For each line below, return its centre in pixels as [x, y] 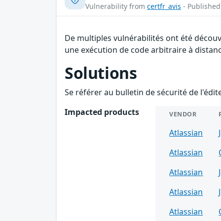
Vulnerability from [116, 6]
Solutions [101, 73]
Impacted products [102, 112]
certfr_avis [164, 6]
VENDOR [183, 114]
